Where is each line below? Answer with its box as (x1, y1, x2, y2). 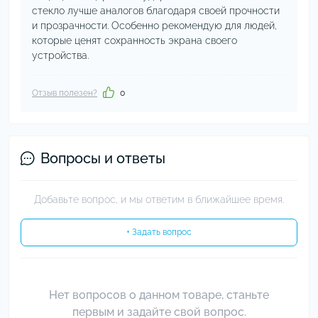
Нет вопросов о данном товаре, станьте (49, 288, 269, 302)
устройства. (32, 50, 89, 61)
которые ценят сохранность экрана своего (32, 35, 237, 46)
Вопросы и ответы (40, 150, 165, 167)
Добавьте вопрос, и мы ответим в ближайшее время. (34, 194, 284, 205)
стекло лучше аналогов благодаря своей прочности (32, 5, 280, 16)
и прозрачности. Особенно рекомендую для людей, (32, 20, 277, 31)
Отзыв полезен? (32, 88, 97, 98)
